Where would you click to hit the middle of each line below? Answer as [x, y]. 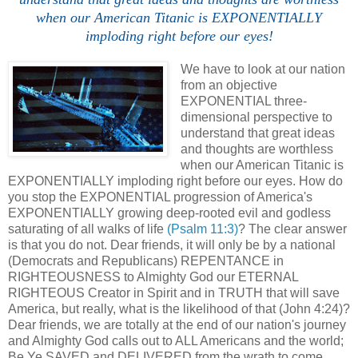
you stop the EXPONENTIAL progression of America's [160, 197]
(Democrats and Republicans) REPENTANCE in [146, 261]
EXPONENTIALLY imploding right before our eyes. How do [175, 181]
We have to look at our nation [263, 69]
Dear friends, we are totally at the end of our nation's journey [177, 324]
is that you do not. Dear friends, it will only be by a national [172, 245]
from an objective [229, 85]
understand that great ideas [257, 133]
